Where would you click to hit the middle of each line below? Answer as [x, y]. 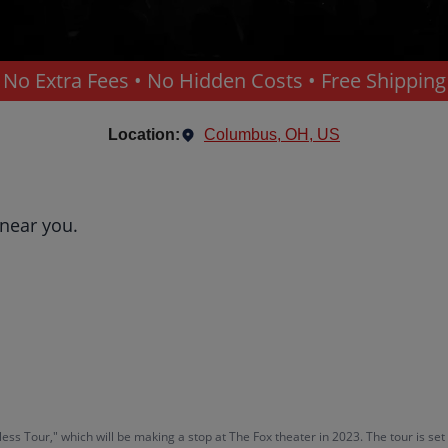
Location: [144, 134]
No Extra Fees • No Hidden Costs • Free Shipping [224, 80]
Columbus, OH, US [272, 134]
